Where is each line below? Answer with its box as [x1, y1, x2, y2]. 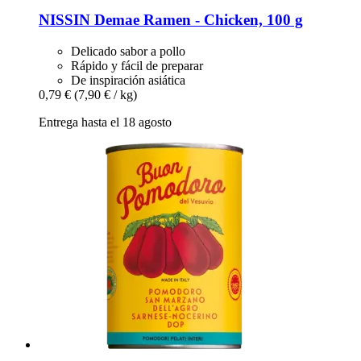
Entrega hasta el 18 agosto [39, 114, 172, 129]
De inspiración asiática [71, 73, 185, 87]
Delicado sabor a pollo [71, 44, 185, 58]
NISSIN [39, 10, 90, 28]
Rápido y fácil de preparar [71, 58, 203, 73]
